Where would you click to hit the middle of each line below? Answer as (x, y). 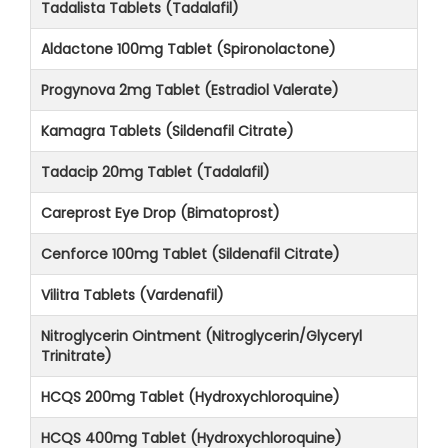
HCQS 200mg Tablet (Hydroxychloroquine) (190, 396)
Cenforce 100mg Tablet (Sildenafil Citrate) (190, 253)
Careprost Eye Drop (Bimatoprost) (160, 212)
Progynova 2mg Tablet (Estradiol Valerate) (190, 89)
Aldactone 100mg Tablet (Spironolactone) (188, 48)
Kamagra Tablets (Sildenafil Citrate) (167, 130)
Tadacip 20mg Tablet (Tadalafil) (155, 171)
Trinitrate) (76, 355)
